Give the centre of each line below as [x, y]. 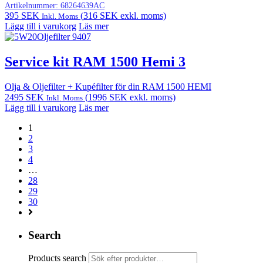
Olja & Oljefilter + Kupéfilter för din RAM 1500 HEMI [108, 86]
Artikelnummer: [33, 6]
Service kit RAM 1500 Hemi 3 [95, 62]
